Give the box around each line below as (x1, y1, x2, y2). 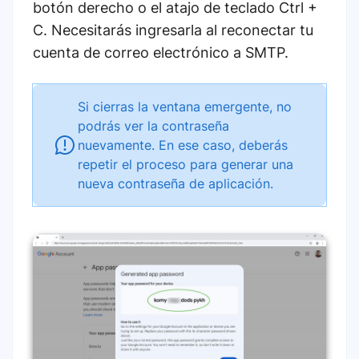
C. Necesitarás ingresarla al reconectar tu (33, 22, 313, 39)
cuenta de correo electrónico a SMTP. (33, 44, 288, 62)
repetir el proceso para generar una (78, 156, 293, 173)
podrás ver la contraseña (78, 118, 229, 135)
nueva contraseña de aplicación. (78, 175, 273, 192)
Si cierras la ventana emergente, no (78, 99, 292, 115)
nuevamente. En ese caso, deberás (78, 137, 288, 154)
